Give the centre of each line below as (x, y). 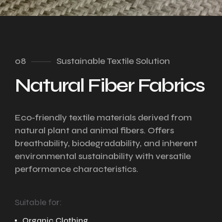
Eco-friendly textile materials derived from (103, 117)
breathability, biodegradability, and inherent (106, 143)
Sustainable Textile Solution (113, 61)
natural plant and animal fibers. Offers (94, 130)
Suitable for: (38, 202)
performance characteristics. (77, 169)
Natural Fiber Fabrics (110, 85)
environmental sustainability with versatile (103, 156)
